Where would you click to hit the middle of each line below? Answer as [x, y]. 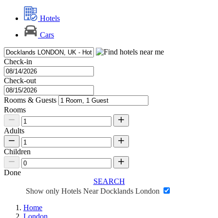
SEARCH [109, 182]
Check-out [20, 81]
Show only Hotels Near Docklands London [94, 191]
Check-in [18, 62]
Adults [14, 131]
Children [17, 152]
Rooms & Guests [30, 100]
